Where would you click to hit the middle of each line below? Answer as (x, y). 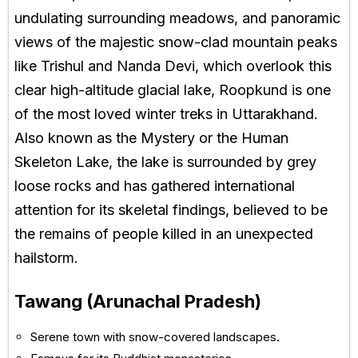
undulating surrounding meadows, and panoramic (177, 18)
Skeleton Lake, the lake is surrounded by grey (165, 162)
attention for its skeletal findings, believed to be (171, 210)
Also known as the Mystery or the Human (151, 138)
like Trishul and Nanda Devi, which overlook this (173, 66)
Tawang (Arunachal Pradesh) (138, 302)
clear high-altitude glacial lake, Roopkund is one (173, 90)
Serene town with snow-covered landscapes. (155, 337)
